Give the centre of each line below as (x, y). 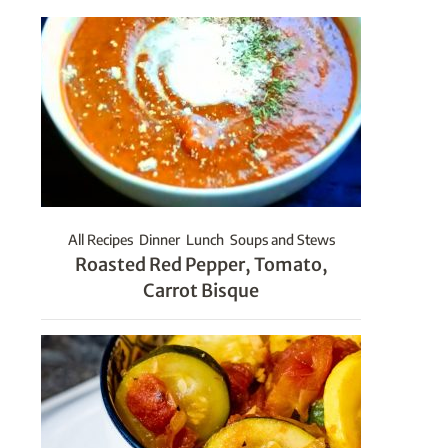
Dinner (159, 240)
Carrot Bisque (201, 291)
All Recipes (100, 240)
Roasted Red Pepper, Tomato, (201, 265)
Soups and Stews (282, 240)
